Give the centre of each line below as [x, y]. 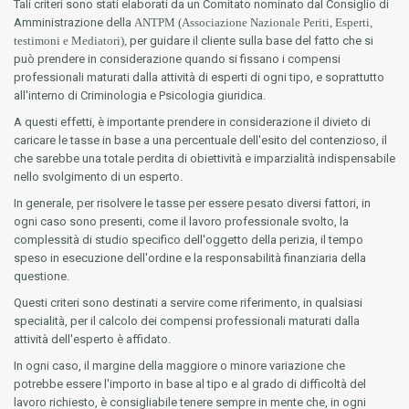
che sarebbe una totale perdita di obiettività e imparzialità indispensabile [204, 158]
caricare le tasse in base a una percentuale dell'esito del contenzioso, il [200, 140]
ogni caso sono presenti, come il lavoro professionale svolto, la [181, 221]
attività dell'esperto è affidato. [92, 339]
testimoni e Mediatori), [72, 41]
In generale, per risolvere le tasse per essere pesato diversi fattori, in [192, 203]
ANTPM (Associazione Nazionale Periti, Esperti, [253, 22]
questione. [42, 276]
